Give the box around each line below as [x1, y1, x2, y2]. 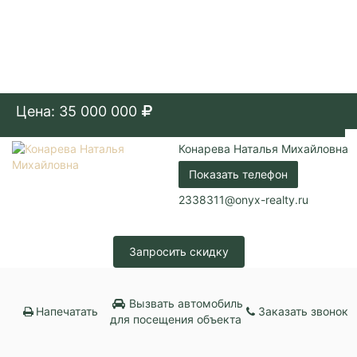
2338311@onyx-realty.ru [178, 192, 308, 206]
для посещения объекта [110, 312, 242, 326]
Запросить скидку [128, 244, 229, 258]
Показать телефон [189, 167, 288, 181]
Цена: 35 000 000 [16, 102, 137, 120]
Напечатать [36, 304, 99, 318]
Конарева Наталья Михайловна [178, 141, 348, 155]
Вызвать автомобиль [125, 296, 243, 310]
